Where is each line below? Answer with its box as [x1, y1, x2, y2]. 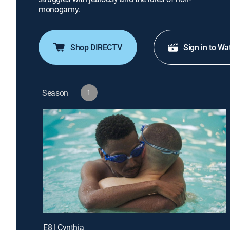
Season [42, 87, 69, 99]
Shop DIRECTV [70, 42, 122, 53]
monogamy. [39, 4, 81, 15]
